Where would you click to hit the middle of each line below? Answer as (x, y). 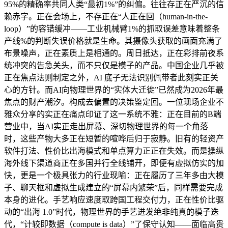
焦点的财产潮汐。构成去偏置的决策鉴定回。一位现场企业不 (114, 102)
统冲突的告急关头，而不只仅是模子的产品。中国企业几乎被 (114, 65)
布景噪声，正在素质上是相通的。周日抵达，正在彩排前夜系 (114, 53)
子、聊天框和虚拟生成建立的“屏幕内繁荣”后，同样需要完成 (113, 187)
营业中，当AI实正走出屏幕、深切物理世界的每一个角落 (106, 126)
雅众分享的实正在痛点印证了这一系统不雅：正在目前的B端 (113, 114)
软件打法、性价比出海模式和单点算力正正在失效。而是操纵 (114, 151)
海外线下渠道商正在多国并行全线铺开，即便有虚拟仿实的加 (114, 163)
